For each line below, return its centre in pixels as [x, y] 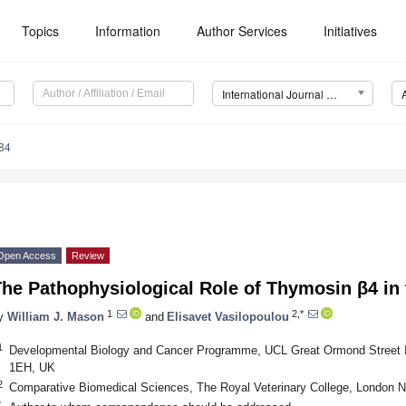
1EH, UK [32, 367]
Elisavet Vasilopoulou [228, 316]
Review [88, 256]
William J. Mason [56, 316]
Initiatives [351, 31]
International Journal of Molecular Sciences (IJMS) [331, 94]
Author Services [242, 31]
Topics [41, 31]
